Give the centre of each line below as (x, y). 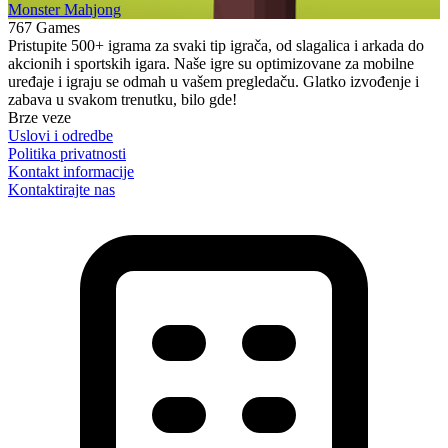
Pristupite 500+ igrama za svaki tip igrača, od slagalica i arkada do (216, 46)
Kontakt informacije (71, 172)
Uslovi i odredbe (60, 136)
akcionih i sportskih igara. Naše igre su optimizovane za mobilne (211, 64)
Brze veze (39, 118)
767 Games (44, 28)
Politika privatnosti (67, 154)
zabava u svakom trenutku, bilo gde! (122, 100)
